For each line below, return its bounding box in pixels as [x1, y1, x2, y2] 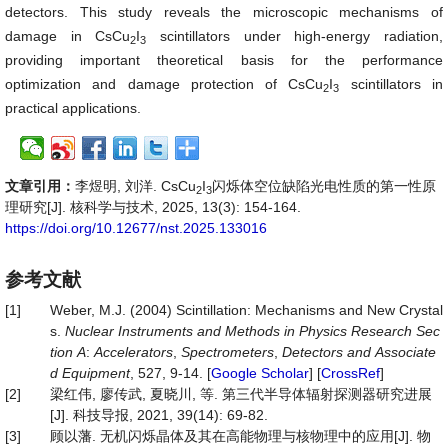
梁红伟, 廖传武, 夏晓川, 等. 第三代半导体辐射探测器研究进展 [50, 386, 432, 402]
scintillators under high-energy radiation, [146, 28, 444, 44]
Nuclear [65, 323, 114, 339]
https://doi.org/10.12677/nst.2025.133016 [5, 220, 267, 236]
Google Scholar [211, 365, 309, 381]
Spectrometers [181, 344, 274, 360]
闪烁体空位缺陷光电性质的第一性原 [212, 178, 436, 194]
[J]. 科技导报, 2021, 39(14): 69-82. [50, 407, 268, 423]
